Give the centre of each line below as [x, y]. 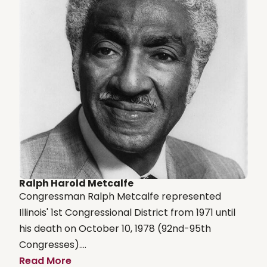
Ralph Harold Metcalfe [76, 183]
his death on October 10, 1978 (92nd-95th [115, 228]
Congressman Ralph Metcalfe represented [120, 196]
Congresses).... [53, 244]
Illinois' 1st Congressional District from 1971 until [127, 212]
